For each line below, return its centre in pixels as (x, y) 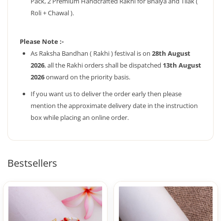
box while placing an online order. (80, 117)
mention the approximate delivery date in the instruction (114, 106)
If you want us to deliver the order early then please (106, 94)
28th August (171, 53)
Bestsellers (32, 163)
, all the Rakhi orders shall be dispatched (104, 65)
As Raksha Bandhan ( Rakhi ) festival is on (91, 53)
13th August (182, 65)
